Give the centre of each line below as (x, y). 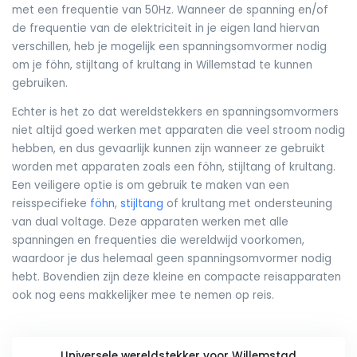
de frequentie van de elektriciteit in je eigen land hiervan (166, 28)
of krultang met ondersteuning (248, 204)
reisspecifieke (51, 204)
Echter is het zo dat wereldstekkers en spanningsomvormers (175, 112)
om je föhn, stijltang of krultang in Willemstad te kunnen (162, 65)
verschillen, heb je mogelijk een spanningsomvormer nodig (169, 46)
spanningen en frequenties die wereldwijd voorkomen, (158, 241)
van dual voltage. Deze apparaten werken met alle (150, 222)
